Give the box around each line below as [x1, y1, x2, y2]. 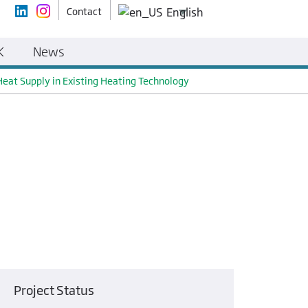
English [164, 5, 204, 19]
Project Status [13, 283, 94, 298]
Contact [67, 5, 102, 17]
